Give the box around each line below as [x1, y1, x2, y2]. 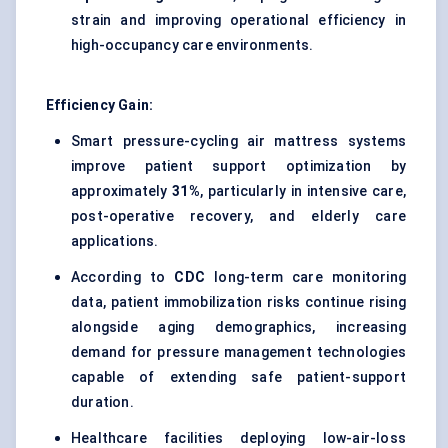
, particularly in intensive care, [199, 183, 406, 200]
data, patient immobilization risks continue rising [71, 294, 406, 311]
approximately [71, 183, 173, 200]
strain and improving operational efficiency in [71, 12, 406, 29]
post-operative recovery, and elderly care [71, 208, 406, 225]
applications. [71, 233, 159, 250]
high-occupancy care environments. [71, 37, 314, 54]
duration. [71, 394, 134, 411]
